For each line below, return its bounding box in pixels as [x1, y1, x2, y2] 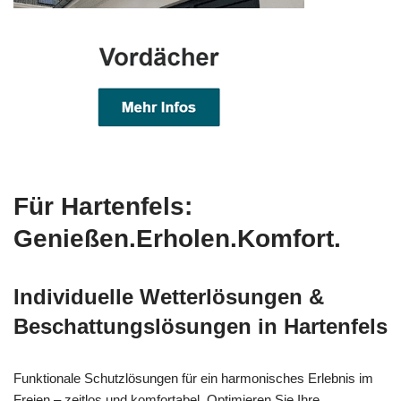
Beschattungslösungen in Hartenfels [13, 314, 388, 339]
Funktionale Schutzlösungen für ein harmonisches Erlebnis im [13, 371, 373, 387]
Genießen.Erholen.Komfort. [13, 225, 341, 253]
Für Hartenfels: [13, 192, 192, 221]
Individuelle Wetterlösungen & [13, 285, 324, 310]
